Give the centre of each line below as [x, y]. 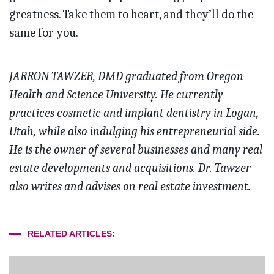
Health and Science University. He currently [116, 95]
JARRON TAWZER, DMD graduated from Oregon [126, 76]
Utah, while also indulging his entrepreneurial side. [135, 131]
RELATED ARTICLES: [71, 234]
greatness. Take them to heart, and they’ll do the [131, 15]
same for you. [44, 33]
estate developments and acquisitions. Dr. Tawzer [130, 168]
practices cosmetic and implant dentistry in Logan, [134, 113]
